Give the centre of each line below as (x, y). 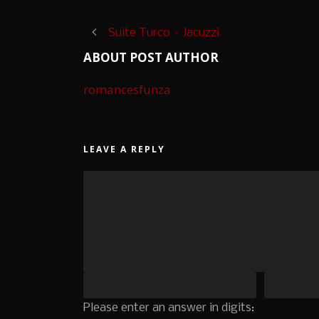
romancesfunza (127, 90)
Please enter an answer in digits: (169, 308)
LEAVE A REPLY (124, 150)
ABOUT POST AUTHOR (151, 58)
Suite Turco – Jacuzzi (164, 33)
